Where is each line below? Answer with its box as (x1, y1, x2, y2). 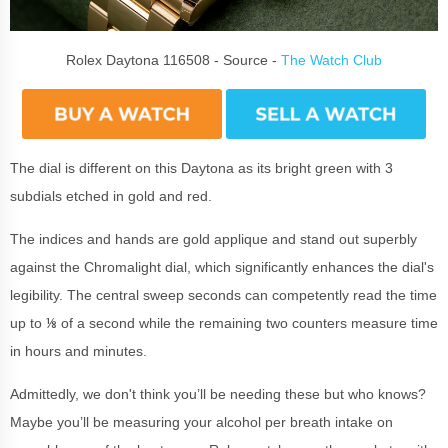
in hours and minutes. (10, 342, 151, 359)
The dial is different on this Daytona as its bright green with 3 (10, 159, 393, 176)
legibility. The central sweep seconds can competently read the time (10, 286, 437, 303)
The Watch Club (281, 51, 382, 68)
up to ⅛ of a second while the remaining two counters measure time (10, 314, 438, 331)
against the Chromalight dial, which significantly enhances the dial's (10, 258, 434, 275)
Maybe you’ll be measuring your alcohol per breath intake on (10, 413, 393, 430)
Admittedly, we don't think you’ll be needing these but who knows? (10, 385, 426, 402)
